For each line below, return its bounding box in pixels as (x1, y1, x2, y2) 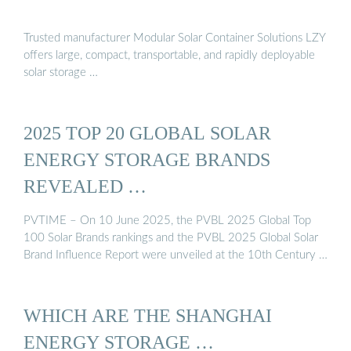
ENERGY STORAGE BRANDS (24, 149, 270, 171)
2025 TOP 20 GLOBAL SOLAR (24, 122, 271, 144)
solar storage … (24, 67, 98, 79)
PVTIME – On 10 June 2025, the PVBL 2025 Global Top (24, 214, 311, 226)
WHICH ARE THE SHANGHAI (24, 304, 272, 326)
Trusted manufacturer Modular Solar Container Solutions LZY (24, 32, 326, 45)
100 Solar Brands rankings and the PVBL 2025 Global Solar (24, 231, 318, 244)
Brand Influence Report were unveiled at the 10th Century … (24, 248, 327, 261)
